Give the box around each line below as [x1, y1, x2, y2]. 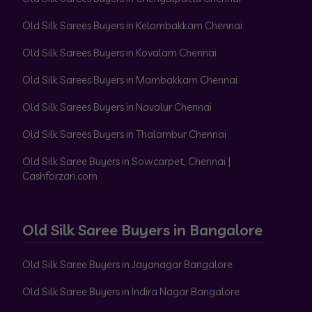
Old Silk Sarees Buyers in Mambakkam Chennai [22, 73, 237, 86]
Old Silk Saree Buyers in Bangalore [22, 220, 263, 239]
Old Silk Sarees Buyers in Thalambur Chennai [22, 127, 226, 141]
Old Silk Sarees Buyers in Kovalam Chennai [22, 46, 217, 59]
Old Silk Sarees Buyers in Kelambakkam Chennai [22, 19, 242, 32]
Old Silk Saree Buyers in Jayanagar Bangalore [22, 258, 233, 271]
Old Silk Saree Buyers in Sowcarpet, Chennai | [22, 155, 231, 168]
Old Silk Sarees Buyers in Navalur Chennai [22, 100, 212, 114]
